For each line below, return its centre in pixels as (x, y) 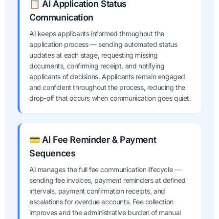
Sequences (53, 153)
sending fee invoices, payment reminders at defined (108, 180)
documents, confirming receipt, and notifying (97, 66)
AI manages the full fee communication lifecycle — (105, 169)
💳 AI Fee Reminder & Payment (93, 140)
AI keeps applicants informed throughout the (97, 33)
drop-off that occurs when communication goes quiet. (110, 98)
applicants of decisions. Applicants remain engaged (108, 77)
